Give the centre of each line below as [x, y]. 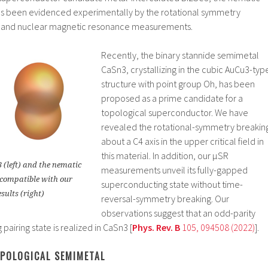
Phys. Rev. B [156, 227]
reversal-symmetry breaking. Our [165, 199]
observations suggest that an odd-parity [178, 213]
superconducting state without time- [172, 184]
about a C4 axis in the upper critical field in [182, 141]
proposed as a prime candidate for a [172, 98]
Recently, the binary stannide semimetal [180, 55]
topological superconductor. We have [175, 112]
